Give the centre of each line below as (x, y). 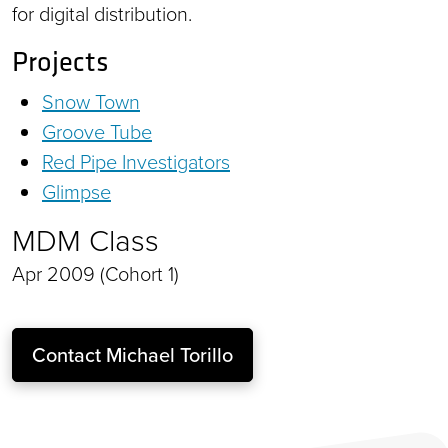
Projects (60, 60)
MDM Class (85, 239)
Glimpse (76, 190)
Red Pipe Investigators (136, 160)
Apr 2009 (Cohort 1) (95, 272)
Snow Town (91, 100)
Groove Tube (97, 130)
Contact (69, 354)
